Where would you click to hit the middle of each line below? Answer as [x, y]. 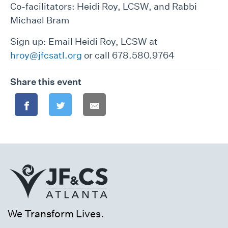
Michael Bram [40, 20]
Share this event [46, 82]
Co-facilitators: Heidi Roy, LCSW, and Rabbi [104, 6]
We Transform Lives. [56, 214]
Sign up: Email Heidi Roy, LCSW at [84, 41]
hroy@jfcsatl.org [46, 55]
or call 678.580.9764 [128, 55]
